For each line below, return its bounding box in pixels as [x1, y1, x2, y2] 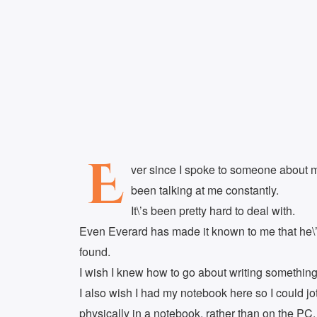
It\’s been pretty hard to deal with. [131, 202, 295, 219]
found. [79, 243, 110, 260]
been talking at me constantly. [131, 182, 279, 198]
